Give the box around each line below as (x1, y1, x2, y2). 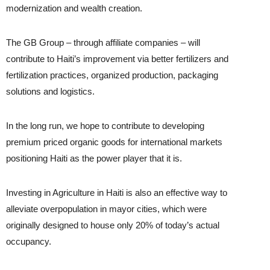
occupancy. (6, 236, 52, 247)
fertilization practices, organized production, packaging (6, 70, 219, 81)
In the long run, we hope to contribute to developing (6, 121, 205, 131)
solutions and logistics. (6, 86, 95, 97)
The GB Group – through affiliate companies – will (6, 37, 201, 48)
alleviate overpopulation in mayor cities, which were (6, 204, 207, 215)
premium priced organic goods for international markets (6, 137, 223, 148)
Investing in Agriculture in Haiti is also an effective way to (6, 187, 228, 198)
